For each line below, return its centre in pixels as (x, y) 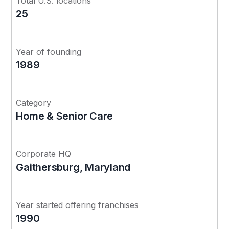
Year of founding (49, 51)
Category (34, 102)
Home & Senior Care (65, 116)
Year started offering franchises (77, 205)
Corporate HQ (44, 154)
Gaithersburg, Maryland (73, 167)
